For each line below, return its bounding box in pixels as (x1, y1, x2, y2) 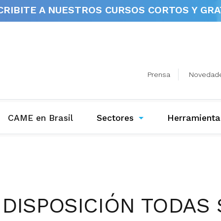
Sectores (97, 113, 134, 123)
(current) (73, 112, 109, 123)
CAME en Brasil (8, 113, 74, 123)
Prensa (147, 70, 170, 78)
